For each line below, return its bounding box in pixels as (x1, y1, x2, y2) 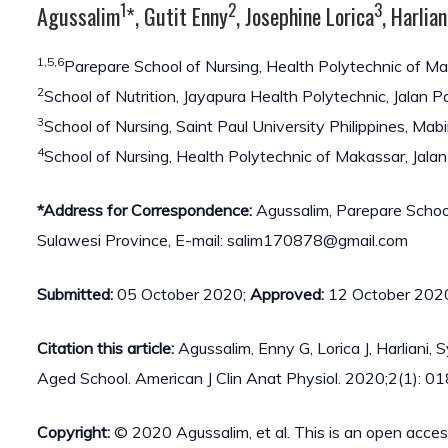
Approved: (250, 283, 324, 304)
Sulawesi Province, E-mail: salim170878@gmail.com (37, 229, 408, 250)
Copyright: (37, 421, 110, 442)
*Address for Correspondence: (37, 199, 252, 220)
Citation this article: (37, 337, 178, 358)
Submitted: (37, 283, 113, 304)
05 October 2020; (113, 283, 250, 304)
